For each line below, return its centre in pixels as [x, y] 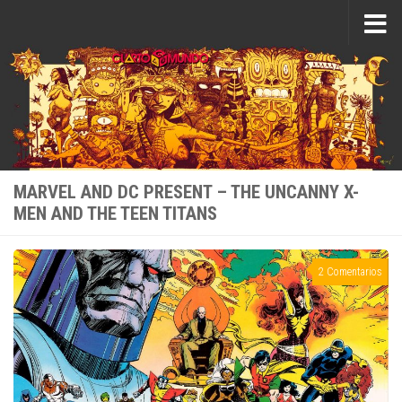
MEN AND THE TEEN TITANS [115, 214]
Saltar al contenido [83, 26]
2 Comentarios [350, 272]
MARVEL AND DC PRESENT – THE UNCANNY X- [186, 192]
